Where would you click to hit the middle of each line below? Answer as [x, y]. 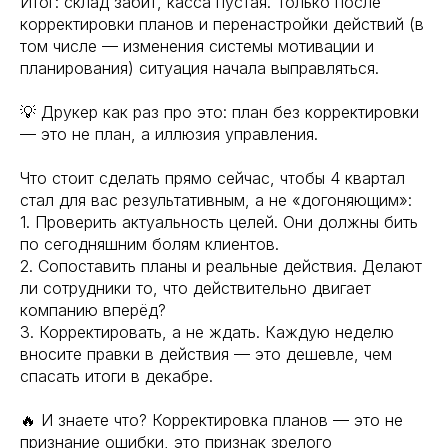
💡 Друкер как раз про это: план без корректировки [219, 112]
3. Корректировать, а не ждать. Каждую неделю [207, 332]
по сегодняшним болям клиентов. [149, 244]
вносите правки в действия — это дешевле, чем [206, 354]
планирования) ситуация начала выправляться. [199, 68]
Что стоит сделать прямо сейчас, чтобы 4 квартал [212, 178]
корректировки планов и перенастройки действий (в [222, 24]
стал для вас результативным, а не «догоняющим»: [216, 200]
